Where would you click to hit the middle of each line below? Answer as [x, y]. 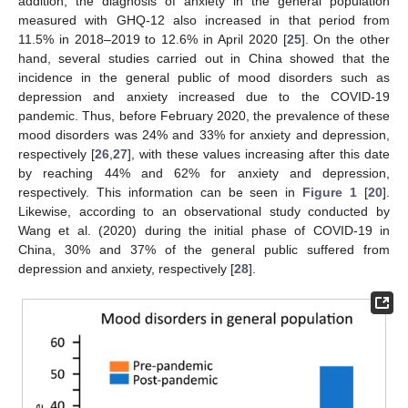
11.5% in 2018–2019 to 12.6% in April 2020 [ [153, 39]
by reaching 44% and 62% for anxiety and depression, [204, 173]
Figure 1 [330, 192]
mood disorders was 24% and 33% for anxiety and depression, [204, 134]
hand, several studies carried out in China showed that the [204, 58]
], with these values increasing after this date [259, 153]
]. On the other [346, 39]
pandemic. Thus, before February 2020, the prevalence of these [204, 115]
